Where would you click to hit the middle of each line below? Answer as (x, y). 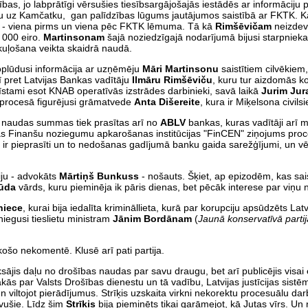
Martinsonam (74, 37)
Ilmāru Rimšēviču (172, 79)
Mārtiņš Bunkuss (99, 176)
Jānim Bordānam (152, 218)
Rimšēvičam (245, 26)
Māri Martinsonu (180, 68)
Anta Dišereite (167, 101)
